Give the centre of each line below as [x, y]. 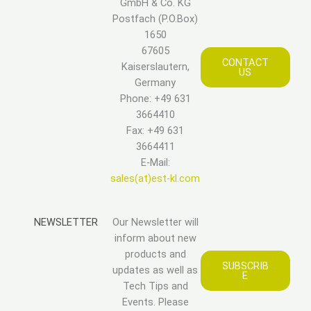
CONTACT [245, 62]
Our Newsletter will [155, 222]
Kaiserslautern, [155, 67]
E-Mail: [155, 163]
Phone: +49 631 [155, 99]
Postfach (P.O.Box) [155, 19]
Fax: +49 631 [155, 131]
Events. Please [155, 302]
